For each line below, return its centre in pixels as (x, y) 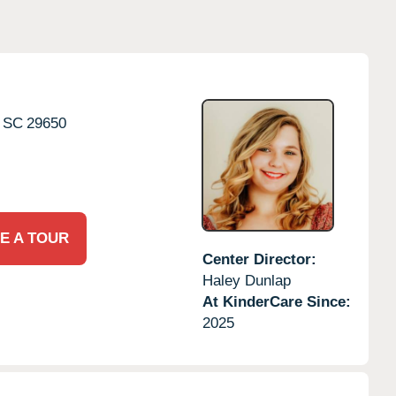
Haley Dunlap (246, 280)
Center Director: (259, 259)
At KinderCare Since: (276, 301)
